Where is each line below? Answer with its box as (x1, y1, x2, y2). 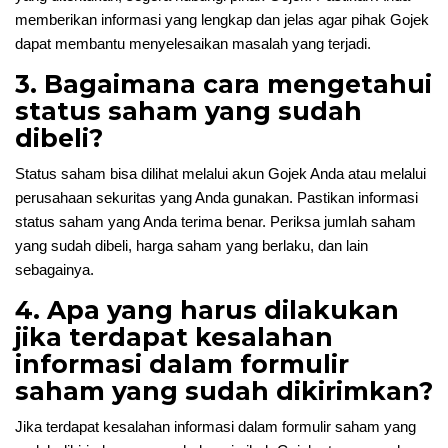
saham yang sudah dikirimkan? (15, 376, 433, 406)
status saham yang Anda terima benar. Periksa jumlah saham (15, 213, 416, 230)
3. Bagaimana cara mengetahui (15, 69, 432, 99)
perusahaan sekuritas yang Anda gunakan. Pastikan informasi (15, 189, 418, 206)
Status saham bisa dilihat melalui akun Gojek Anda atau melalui (15, 165, 426, 182)
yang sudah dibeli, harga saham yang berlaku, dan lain (15, 237, 368, 254)
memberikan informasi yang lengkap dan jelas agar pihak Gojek (15, 11, 429, 28)
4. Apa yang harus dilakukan (15, 295, 399, 325)
